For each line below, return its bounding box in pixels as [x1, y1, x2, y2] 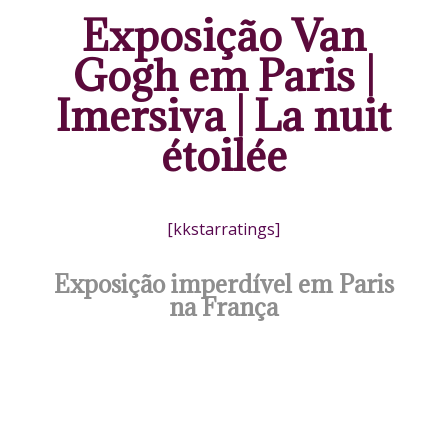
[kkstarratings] [167, 217, 281, 240]
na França [169, 290, 279, 323]
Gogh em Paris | [73, 47, 375, 103]
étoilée [160, 127, 287, 183]
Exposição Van [81, 7, 366, 63]
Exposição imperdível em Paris [53, 267, 394, 300]
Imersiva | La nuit [56, 87, 392, 143]
